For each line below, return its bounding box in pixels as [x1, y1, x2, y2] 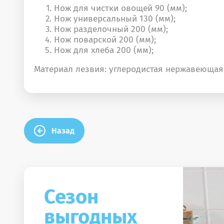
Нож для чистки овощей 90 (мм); [54, 2, 187, 13]
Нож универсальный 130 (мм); [54, 13, 175, 24]
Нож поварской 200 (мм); [54, 34, 156, 45]
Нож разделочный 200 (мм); [54, 23, 168, 34]
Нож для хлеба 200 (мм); [54, 44, 153, 55]
